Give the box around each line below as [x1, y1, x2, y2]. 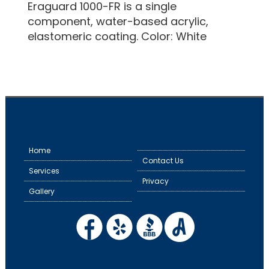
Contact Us [142, 155, 184, 166]
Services [29, 165, 59, 176]
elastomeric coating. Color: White [28, 28, 207, 44]
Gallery [29, 186, 55, 196]
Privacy [142, 175, 169, 186]
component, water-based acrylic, [28, 13, 208, 29]
